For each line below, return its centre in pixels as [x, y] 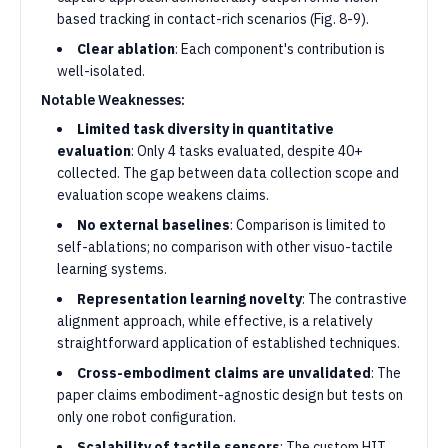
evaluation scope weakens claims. [163, 195]
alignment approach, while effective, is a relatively [215, 321]
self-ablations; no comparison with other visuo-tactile [225, 247]
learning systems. [112, 269]
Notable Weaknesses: [113, 100]
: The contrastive [354, 299]
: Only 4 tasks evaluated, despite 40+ [247, 151]
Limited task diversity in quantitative [205, 129]
